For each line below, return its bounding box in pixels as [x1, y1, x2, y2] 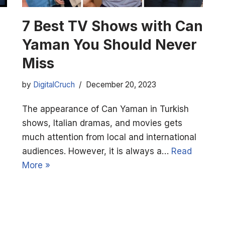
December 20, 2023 [86, 79, 156, 89]
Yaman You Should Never [22, 36, 197, 53]
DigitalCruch [33, 79, 75, 89]
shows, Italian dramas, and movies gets [22, 118, 182, 128]
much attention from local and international [22, 132, 196, 142]
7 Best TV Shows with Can [22, 17, 203, 35]
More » [22, 160, 50, 170]
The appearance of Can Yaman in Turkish [22, 103, 189, 114]
